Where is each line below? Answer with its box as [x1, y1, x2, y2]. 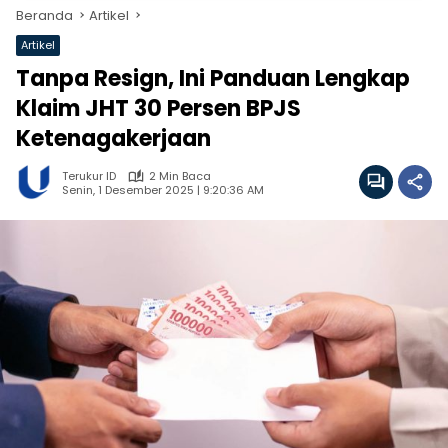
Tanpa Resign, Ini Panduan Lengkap [16, 63, 410, 94]
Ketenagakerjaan [16, 123, 211, 154]
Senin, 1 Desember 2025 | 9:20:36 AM [62, 181, 264, 198]
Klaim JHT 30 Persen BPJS [16, 93, 301, 124]
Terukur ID [62, 168, 116, 184]
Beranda [16, 6, 73, 25]
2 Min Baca [149, 168, 211, 184]
